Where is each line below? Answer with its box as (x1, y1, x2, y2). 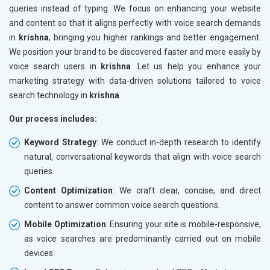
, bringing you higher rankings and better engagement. (48, 32, 261, 42)
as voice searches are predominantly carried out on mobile (24, 233, 261, 243)
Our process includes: (9, 113, 97, 124)
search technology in (9, 90, 89, 100)
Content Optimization (24, 185, 113, 195)
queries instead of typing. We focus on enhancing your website (9, 3, 261, 13)
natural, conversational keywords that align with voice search (24, 151, 261, 162)
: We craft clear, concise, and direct (113, 185, 261, 195)
